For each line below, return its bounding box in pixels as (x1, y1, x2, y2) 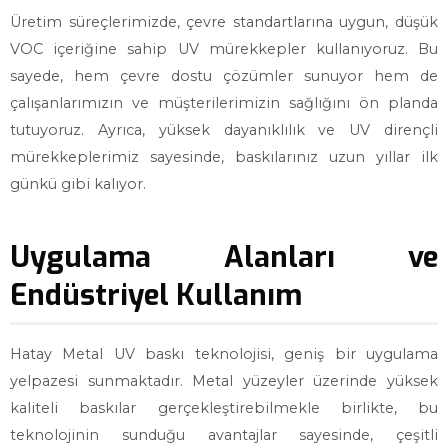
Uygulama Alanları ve (10, 238, 438, 276)
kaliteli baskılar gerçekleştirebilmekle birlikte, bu (10, 399, 438, 417)
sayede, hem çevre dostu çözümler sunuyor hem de (10, 67, 438, 85)
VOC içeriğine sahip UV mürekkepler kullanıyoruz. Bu (10, 40, 438, 58)
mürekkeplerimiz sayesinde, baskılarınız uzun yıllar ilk (10, 148, 438, 166)
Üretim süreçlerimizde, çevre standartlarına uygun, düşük (10, 13, 438, 31)
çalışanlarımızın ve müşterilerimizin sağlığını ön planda (10, 94, 438, 112)
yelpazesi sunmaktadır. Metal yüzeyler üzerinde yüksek (10, 372, 438, 390)
